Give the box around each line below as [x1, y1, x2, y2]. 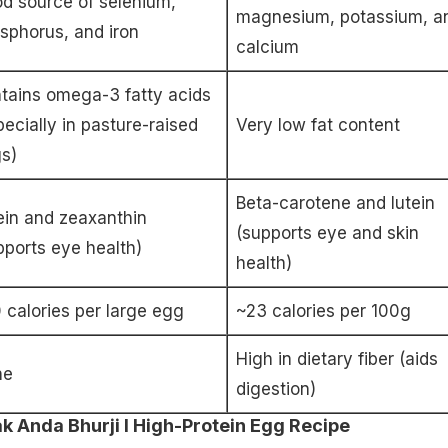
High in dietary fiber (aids [235, 349, 438, 370]
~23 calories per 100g [235, 301, 411, 322]
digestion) [235, 379, 316, 400]
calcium [235, 37, 299, 58]
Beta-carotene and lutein [235, 193, 435, 214]
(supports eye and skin [235, 223, 419, 244]
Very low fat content [235, 115, 400, 136]
